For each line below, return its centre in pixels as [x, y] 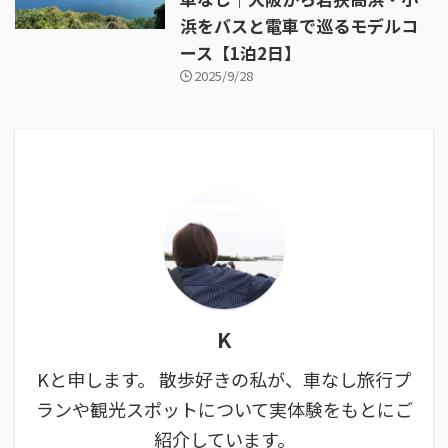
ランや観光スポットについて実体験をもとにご [224, 409]
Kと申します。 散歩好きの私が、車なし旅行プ [224, 379]
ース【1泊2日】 [240, 53]
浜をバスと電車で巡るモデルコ [299, 26]
